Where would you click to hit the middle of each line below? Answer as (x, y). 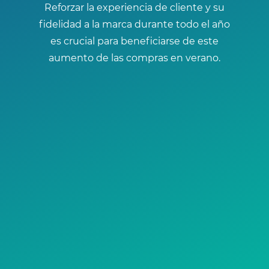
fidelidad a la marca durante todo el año (134, 24)
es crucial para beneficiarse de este (134, 41)
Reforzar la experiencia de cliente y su (134, 7)
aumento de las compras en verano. (134, 58)
